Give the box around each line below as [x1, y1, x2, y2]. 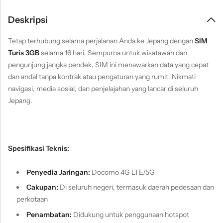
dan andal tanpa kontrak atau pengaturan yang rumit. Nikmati [8, 72, 196, 81]
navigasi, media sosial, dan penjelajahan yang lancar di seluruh [8, 84, 198, 93]
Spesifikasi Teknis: [8, 143, 69, 153]
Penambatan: [26, 210, 72, 219]
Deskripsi [8, 14, 48, 25]
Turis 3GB [8, 48, 39, 57]
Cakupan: [26, 183, 58, 192]
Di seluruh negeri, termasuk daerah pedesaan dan [58, 183, 214, 192]
